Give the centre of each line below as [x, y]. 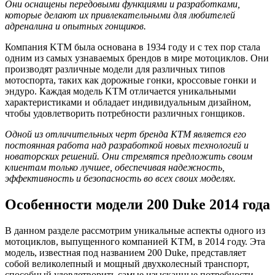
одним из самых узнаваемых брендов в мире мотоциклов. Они [137, 58]
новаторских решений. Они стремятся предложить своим [129, 157]
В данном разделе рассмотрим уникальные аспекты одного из [135, 231]
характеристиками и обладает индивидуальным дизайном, [128, 103]
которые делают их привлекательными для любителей [120, 15]
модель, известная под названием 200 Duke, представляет [126, 253]
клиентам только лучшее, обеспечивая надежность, [115, 168]
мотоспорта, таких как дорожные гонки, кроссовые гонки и [131, 80]
